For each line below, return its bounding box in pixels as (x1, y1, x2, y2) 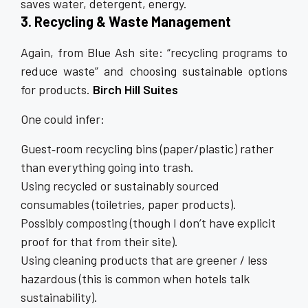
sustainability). (21, 289, 98, 305)
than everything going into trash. (21, 159, 194, 175)
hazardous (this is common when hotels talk (21, 271, 250, 286)
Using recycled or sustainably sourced (21, 178, 219, 193)
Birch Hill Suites (93, 82, 178, 97)
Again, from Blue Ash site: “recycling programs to (21, 45, 287, 60)
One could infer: (21, 111, 104, 126)
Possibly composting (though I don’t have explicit (21, 215, 276, 230)
